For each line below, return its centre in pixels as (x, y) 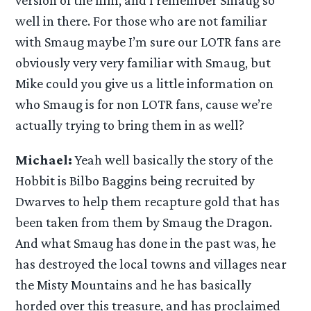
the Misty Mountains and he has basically (134, 284)
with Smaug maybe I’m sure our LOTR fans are (148, 42)
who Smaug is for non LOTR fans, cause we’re (144, 104)
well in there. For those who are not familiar (142, 21)
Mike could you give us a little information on (145, 84)
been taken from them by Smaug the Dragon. (144, 222)
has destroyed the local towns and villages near (151, 263)
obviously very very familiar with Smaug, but (143, 63)
